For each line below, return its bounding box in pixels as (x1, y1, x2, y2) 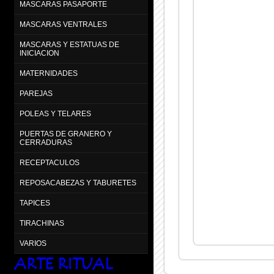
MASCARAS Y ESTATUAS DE (20, 40, 119, 49)
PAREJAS (20, 89, 53, 98)
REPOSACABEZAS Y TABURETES (20, 179, 136, 187)
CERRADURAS (20, 138, 72, 147)
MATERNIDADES (20, 69, 78, 78)
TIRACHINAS (20, 219, 64, 228)
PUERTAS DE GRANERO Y (20, 130, 112, 138)
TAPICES (20, 199, 50, 207)
